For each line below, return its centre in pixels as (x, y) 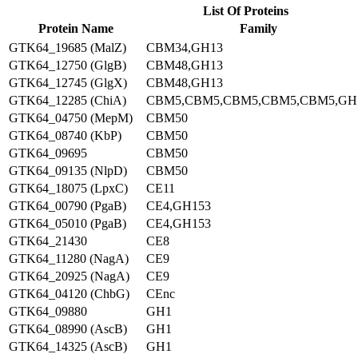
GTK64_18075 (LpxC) (68, 188)
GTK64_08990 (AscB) (68, 329)
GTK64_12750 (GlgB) (68, 65)
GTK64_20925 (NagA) (69, 276)
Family (258, 28)
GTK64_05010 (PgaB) (68, 223)
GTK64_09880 (48, 311)
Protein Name (76, 28)
